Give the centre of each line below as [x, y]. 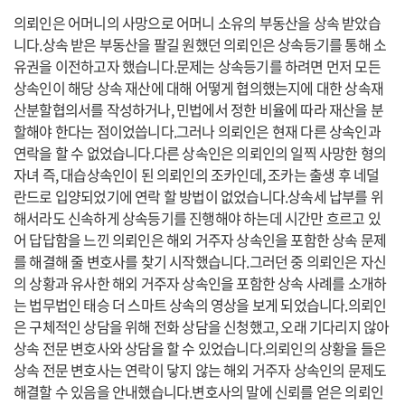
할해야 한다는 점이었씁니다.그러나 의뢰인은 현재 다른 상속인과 [197, 131]
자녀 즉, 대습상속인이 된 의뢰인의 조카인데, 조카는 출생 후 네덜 [197, 174]
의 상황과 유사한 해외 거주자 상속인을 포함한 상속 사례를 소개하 [200, 283]
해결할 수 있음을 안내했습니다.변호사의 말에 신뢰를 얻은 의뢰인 [199, 391]
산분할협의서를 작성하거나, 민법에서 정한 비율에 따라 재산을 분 [199, 109]
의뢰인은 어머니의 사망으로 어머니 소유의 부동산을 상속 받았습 [197, 23]
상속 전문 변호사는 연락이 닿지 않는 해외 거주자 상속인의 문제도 [200, 370]
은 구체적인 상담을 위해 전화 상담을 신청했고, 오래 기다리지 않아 [202, 326]
